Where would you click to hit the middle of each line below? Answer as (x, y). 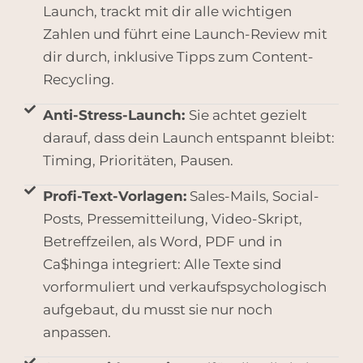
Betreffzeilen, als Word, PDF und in (162, 242)
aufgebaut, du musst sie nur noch (157, 310)
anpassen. (77, 333)
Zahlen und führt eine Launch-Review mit (185, 34)
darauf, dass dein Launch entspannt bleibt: (188, 138)
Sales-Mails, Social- (252, 196)
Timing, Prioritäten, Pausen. (138, 161)
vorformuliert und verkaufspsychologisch (184, 287)
